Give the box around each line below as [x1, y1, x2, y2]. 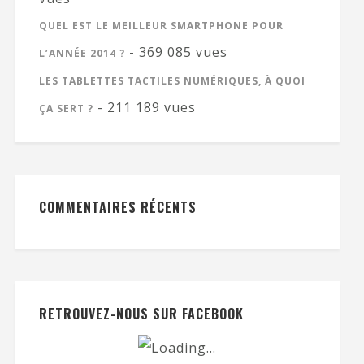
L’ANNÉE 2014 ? [38, 45, 125, 60]
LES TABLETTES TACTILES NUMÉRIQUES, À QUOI [38, 73, 305, 88]
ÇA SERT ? [38, 101, 93, 115]
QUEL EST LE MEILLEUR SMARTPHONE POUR [38, 18, 284, 32]
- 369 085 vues [124, 42, 227, 61]
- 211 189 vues [93, 97, 196, 116]
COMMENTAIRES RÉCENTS [38, 197, 197, 217]
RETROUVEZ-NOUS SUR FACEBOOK [38, 303, 244, 323]
